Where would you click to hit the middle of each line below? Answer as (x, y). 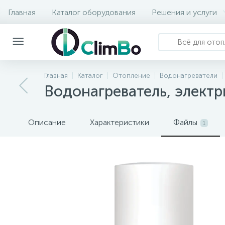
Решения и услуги (184, 12)
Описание (47, 122)
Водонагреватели (189, 76)
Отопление (131, 76)
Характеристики (120, 122)
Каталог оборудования (94, 12)
